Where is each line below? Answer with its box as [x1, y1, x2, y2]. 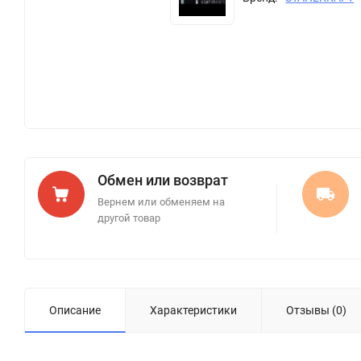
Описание [49, 304, 101, 317]
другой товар [98, 212, 160, 224]
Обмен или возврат [98, 172, 228, 189]
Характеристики [150, 304, 237, 317]
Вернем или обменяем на [98, 196, 225, 208]
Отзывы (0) [286, 304, 346, 317]
